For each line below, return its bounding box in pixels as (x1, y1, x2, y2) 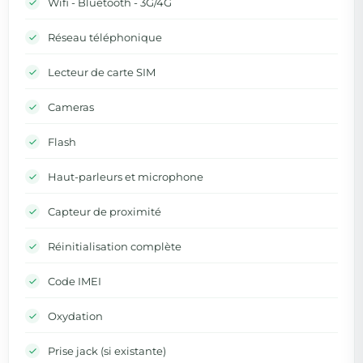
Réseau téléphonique (48, 30, 162, 44)
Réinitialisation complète (48, 239, 181, 253)
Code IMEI (48, 274, 101, 288)
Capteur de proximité (48, 204, 161, 218)
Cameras (48, 100, 94, 113)
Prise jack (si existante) (48, 344, 166, 357)
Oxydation (48, 309, 103, 322)
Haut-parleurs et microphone (48, 169, 203, 183)
